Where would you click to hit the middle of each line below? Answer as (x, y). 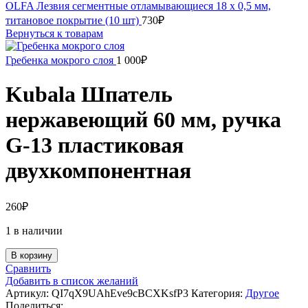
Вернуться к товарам (54, 33)
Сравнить (28, 268)
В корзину (32, 255)
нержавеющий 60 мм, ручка (143, 120)
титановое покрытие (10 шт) (74, 20)
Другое (262, 293)
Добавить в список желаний (72, 280)
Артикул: (29, 293)
